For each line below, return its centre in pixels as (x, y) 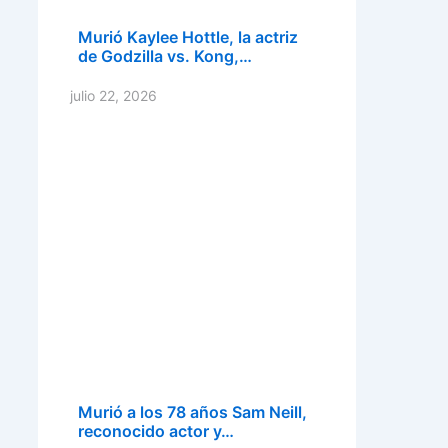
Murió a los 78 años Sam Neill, (192, 412)
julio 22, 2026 (113, 95)
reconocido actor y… (156, 431)
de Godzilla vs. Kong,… (165, 56)
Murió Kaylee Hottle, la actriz (188, 37)
